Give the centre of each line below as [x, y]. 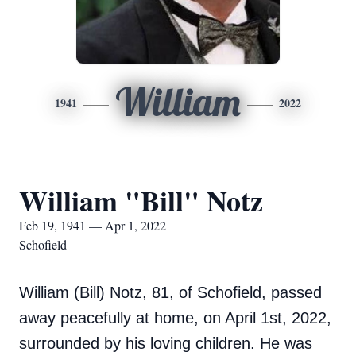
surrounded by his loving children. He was [166, 343]
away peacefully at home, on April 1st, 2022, [175, 318]
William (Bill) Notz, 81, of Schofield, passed [170, 292]
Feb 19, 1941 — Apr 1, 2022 [93, 225]
